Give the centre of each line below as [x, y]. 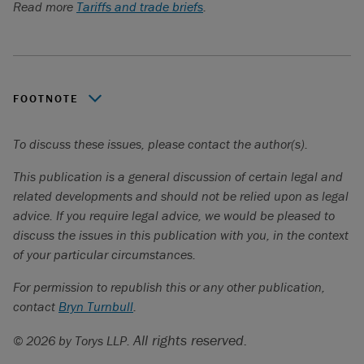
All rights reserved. [191, 340]
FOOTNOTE [46, 98]
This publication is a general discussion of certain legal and [178, 176]
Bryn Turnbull [96, 306]
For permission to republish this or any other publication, [169, 287]
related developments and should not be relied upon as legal [181, 196]
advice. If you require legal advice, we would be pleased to [174, 215]
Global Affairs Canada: [92, 131]
